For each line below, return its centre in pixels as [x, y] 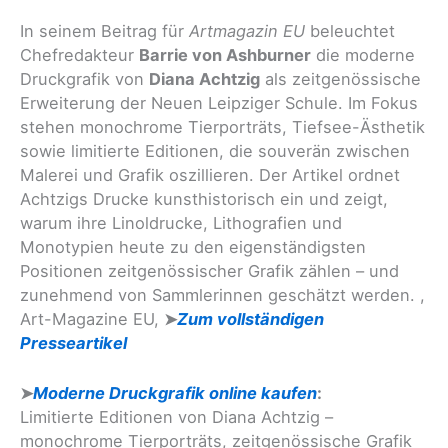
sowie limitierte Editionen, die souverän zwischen [215, 150]
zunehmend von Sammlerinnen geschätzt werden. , [222, 294]
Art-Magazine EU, [92, 318]
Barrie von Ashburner [225, 54]
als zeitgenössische [340, 78]
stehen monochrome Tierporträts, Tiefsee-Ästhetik [222, 126]
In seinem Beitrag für [104, 30]
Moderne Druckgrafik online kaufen [175, 393]
